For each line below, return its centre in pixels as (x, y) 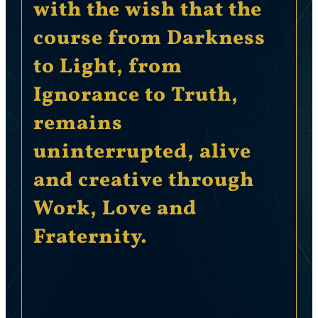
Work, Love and (115, 210)
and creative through (143, 181)
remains (78, 125)
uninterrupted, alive (142, 153)
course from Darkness (149, 39)
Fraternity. (90, 238)
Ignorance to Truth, (136, 96)
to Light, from (108, 68)
